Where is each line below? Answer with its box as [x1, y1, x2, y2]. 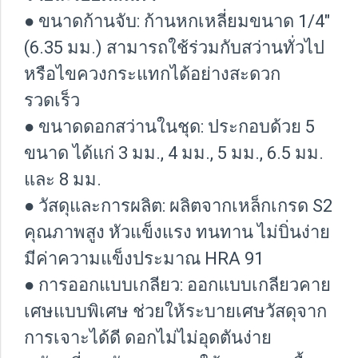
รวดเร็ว [24, 89, 80, 110]
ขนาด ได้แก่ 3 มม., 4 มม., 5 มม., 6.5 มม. [24, 142, 324, 163]
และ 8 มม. [24, 169, 101, 189]
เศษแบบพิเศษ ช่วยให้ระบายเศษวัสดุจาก [24, 300, 327, 321]
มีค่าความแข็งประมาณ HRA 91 [24, 248, 264, 268]
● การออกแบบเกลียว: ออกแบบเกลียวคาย [24, 274, 331, 295]
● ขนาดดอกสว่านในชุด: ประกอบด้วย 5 [24, 116, 315, 137]
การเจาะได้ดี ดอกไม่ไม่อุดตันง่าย [24, 327, 272, 348]
